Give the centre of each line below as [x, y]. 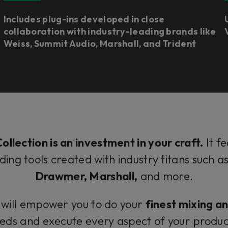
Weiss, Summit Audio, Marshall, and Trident [100, 44]
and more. [165, 176]
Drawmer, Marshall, [86, 176]
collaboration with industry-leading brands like [110, 31]
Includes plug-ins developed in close [84, 19]
